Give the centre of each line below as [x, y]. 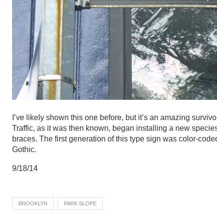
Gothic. [24, 149]
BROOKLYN [33, 203]
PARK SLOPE [80, 203]
